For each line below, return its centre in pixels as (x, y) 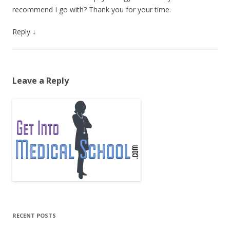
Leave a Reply (41, 81)
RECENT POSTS (34, 215)
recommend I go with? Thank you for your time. (92, 9)
